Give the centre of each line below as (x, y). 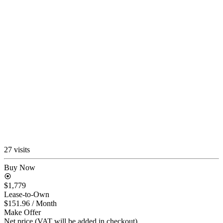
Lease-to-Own (27, 194)
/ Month (44, 203)
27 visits (17, 149)
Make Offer (22, 212)
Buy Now (20, 167)
